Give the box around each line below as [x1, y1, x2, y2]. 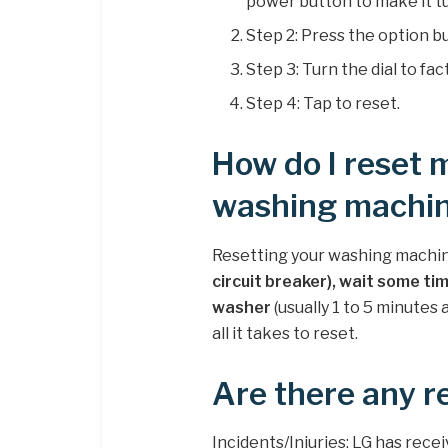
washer [212, 297, 271, 317]
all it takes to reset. [212, 323, 358, 343]
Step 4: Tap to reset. [246, 94, 401, 114]
